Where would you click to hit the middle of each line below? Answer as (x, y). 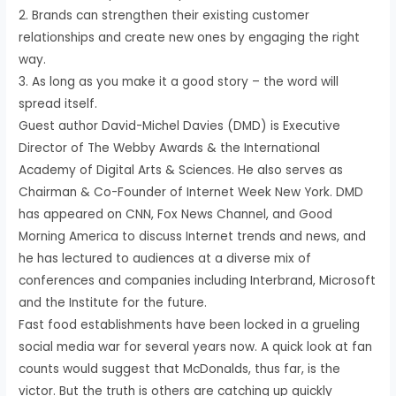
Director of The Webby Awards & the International (170, 148)
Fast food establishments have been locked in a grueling (190, 324)
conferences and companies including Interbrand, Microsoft (198, 280)
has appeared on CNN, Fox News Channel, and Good (176, 214)
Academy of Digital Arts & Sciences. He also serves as (181, 170)
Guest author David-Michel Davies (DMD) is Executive (180, 126)
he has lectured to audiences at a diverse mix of (165, 258)
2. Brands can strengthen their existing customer (164, 15)
